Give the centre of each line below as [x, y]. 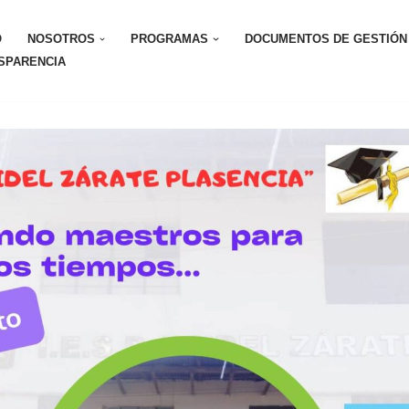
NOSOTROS [61, 39]
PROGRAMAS [170, 39]
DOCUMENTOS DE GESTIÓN [325, 39]
